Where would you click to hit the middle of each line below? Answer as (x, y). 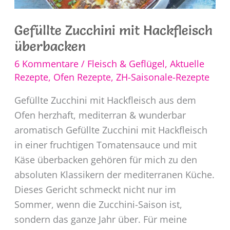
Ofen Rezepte (82, 77)
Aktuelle (187, 64)
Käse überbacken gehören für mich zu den (106, 160)
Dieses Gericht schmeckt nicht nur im (95, 190)
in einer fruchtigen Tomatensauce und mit (105, 145)
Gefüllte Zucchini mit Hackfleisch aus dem (105, 100)
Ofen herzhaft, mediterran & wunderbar (100, 115)
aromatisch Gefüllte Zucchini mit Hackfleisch (111, 130)
